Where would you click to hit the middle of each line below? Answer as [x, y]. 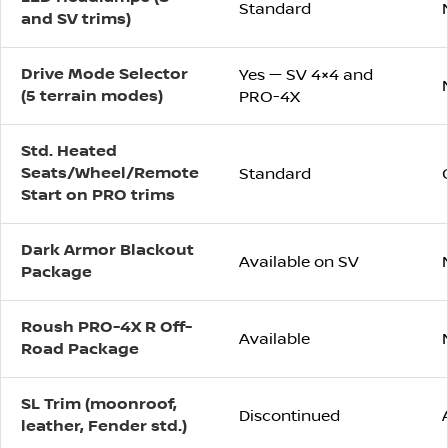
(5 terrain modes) [92, 97]
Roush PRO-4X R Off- [106, 328]
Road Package [80, 350]
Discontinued [289, 416]
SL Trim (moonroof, [99, 405]
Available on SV [299, 262]
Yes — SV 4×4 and [306, 75]
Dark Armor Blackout [107, 251]
